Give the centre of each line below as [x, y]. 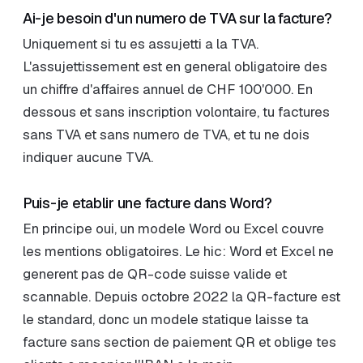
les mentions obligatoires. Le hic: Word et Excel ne [178, 251]
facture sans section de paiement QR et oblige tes [179, 342]
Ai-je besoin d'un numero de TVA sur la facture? [177, 18]
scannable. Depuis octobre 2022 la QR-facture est [181, 297]
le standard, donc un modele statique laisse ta [166, 319]
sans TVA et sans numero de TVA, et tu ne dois [166, 135]
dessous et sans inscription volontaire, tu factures [176, 112]
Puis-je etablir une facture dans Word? [147, 203]
